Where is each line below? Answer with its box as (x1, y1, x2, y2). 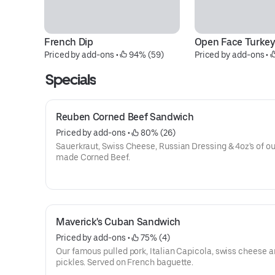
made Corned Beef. (56, 152, 130, 162)
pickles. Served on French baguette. (56, 257, 194, 267)
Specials (45, 71, 96, 88)
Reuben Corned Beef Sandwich (56, 111, 194, 123)
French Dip (44, 36, 93, 48)
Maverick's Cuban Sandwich (56, 216, 180, 228)
